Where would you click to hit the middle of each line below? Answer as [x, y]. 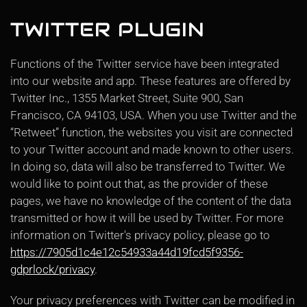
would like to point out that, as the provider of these [139, 184]
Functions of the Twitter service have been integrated [145, 64]
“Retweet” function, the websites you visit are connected [151, 132]
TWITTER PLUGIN [108, 29]
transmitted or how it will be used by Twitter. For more [147, 218]
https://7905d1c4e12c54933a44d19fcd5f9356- [127, 252]
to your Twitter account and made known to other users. [152, 149]
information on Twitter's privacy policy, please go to [140, 235]
